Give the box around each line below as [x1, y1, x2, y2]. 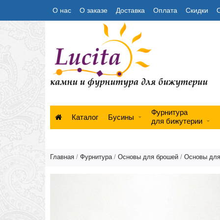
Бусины [108, 113, 134, 121]
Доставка [116, 6, 145, 14]
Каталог [72, 113, 98, 121]
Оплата [153, 6, 177, 14]
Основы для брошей [118, 153, 178, 161]
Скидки [186, 6, 208, 14]
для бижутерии [151, 117, 202, 125]
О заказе [80, 6, 108, 14]
